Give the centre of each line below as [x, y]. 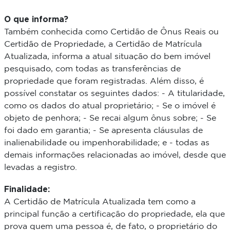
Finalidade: [27, 189]
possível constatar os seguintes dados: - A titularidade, [114, 94]
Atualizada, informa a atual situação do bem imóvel [107, 57]
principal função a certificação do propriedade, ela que [114, 215]
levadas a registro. [40, 168]
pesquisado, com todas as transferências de [92, 69]
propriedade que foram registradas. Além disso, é [104, 82]
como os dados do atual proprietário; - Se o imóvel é [110, 106]
